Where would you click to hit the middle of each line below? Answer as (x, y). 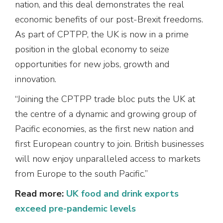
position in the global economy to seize (92, 49)
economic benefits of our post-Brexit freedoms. (109, 19)
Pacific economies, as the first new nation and (104, 129)
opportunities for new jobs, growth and (92, 64)
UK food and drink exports (122, 193)
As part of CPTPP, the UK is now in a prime (102, 34)
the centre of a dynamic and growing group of (106, 114)
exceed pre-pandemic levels (75, 208)
